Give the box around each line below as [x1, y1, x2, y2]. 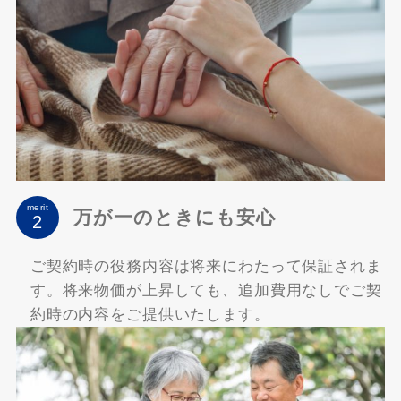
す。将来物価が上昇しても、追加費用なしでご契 [30, 281, 382, 299]
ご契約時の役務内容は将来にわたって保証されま [30, 257, 382, 275]
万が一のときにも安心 [73, 206, 277, 228]
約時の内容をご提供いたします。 [30, 305, 270, 323]
